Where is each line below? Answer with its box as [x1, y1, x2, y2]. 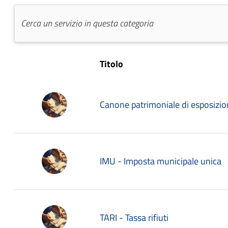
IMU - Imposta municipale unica [100, 154, 221, 168]
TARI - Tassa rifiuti [100, 211, 168, 224]
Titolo [100, 57, 123, 71]
